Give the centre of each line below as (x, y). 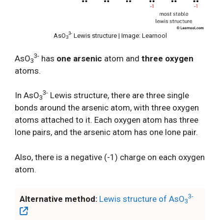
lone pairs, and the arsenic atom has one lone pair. (106, 132)
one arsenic (79, 58)
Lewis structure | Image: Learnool (119, 35)
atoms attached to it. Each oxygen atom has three (107, 120)
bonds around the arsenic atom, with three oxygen (107, 108)
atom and (122, 58)
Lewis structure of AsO (142, 199)
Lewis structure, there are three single (119, 95)
